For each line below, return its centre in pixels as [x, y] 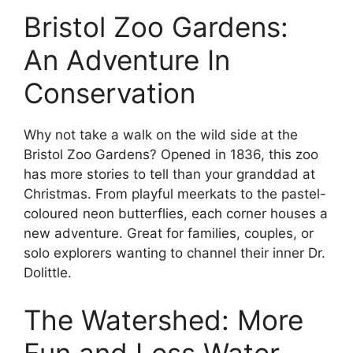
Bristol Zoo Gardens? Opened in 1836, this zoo [171, 155]
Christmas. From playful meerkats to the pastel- [175, 194]
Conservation [110, 93]
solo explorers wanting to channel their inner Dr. [175, 253]
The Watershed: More [163, 320]
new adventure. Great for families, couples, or [169, 234]
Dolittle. [48, 273]
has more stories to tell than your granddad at [169, 175]
